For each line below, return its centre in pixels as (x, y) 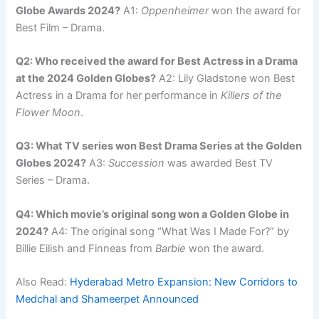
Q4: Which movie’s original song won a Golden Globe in (153, 214)
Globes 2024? (51, 163)
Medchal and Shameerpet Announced (108, 299)
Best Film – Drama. (61, 27)
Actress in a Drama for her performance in (119, 95)
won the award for (255, 10)
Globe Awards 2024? (68, 10)
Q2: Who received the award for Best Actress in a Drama (157, 61)
